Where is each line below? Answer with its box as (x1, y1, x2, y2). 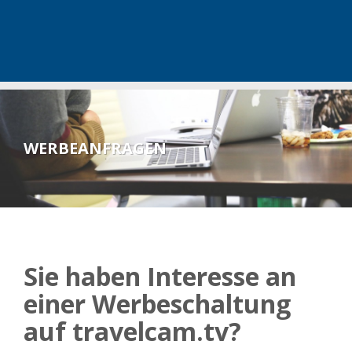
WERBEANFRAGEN (24, 137, 167, 159)
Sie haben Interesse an (24, 259, 296, 293)
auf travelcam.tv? (24, 314, 241, 348)
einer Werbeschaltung (24, 287, 291, 321)
